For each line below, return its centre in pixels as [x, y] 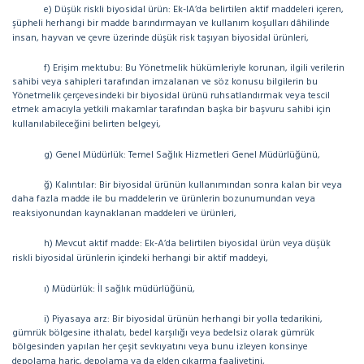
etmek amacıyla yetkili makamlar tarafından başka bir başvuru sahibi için [171, 110]
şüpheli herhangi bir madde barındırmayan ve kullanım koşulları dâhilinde [171, 24]
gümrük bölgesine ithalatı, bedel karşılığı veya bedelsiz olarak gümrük [163, 333]
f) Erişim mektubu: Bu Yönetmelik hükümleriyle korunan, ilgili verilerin [194, 68]
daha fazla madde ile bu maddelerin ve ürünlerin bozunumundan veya [164, 199]
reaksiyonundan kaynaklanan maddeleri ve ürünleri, [124, 214]
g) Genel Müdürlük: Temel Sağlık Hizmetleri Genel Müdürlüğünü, [182, 155]
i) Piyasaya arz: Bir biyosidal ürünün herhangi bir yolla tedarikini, [183, 319]
